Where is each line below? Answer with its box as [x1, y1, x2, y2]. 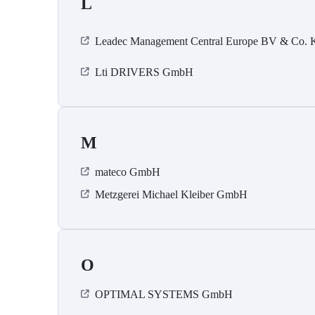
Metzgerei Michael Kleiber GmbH [95, 188, 247, 201]
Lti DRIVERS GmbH [95, 66, 193, 79]
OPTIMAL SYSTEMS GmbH [95, 288, 233, 301]
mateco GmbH [95, 166, 160, 179]
